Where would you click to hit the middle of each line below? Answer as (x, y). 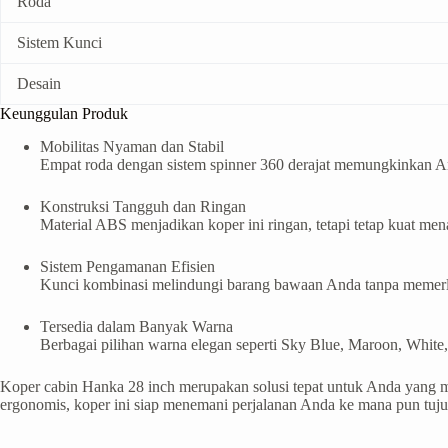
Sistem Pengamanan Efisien (127, 266)
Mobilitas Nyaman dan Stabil (132, 146)
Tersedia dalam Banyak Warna (136, 326)
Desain (39, 84)
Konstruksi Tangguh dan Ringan (143, 206)
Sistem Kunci (59, 43)
